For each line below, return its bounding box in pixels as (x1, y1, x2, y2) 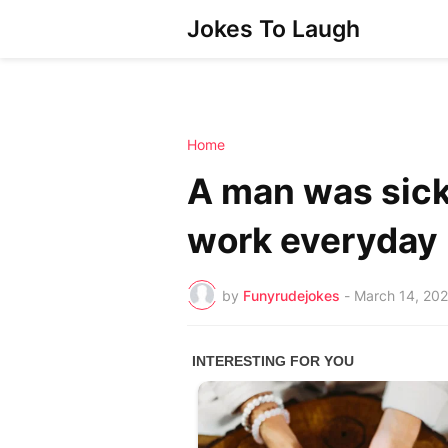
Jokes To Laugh (187, 14, 360, 43)
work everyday (187, 219, 438, 261)
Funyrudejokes (243, 286, 340, 304)
